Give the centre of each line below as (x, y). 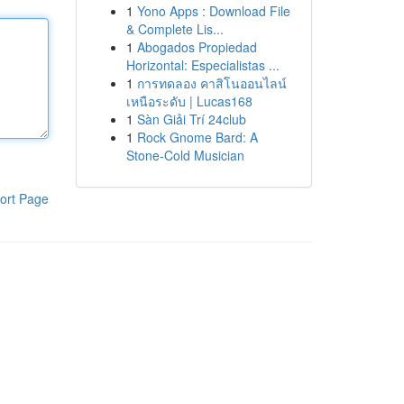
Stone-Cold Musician (185, 155)
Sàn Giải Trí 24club (191, 119)
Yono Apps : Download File (213, 11)
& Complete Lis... (174, 29)
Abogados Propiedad (197, 47)
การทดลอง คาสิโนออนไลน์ (211, 83)
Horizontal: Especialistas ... (202, 65)
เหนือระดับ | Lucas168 (189, 101)
